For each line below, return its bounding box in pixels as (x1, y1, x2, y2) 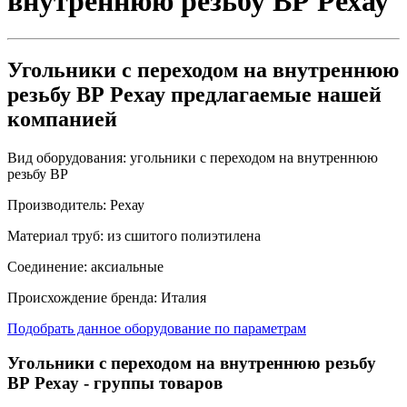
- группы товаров (79, 373, 223, 393)
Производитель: (7, 196, 106, 213)
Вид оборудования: (7, 149, 126, 165)
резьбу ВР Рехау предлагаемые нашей (7, 82, 382, 106)
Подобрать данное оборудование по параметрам (7, 320, 306, 336)
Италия (157, 289, 206, 305)
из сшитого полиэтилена (104, 227, 261, 243)
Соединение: (7, 258, 87, 274)
